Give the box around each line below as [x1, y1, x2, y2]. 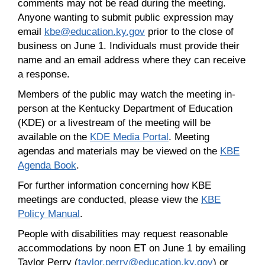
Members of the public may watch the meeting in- [18, 88, 235, 100]
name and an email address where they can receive [18, 53, 245, 66]
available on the [18, 130, 90, 143]
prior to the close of [145, 25, 234, 37]
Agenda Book [18, 159, 76, 171]
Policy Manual [18, 207, 80, 219]
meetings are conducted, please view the [18, 193, 201, 205]
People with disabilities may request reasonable [18, 227, 228, 240]
